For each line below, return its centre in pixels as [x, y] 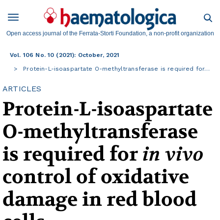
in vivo [173, 154]
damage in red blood [100, 200]
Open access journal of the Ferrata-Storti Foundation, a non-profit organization [110, 34]
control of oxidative [96, 177]
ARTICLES [22, 89]
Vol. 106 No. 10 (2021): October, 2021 [65, 55]
